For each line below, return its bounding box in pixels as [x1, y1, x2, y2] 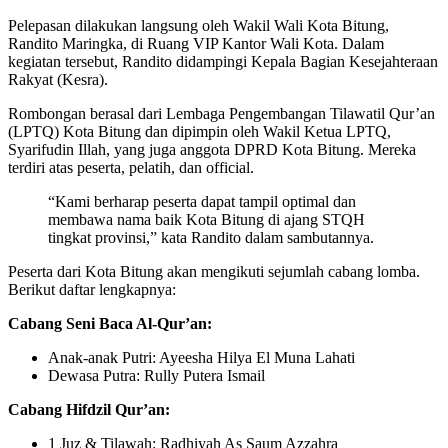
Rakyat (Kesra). [8, 71, 108, 89]
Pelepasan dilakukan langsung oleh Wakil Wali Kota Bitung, [8, 17, 389, 35]
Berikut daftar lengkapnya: [8, 281, 176, 299]
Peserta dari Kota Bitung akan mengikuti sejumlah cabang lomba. [8, 263, 420, 281]
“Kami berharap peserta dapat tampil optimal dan [48, 193, 356, 211]
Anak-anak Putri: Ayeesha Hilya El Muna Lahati [48, 349, 355, 367]
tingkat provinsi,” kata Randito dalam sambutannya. [48, 229, 374, 247]
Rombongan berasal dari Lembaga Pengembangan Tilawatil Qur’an [8, 105, 435, 123]
